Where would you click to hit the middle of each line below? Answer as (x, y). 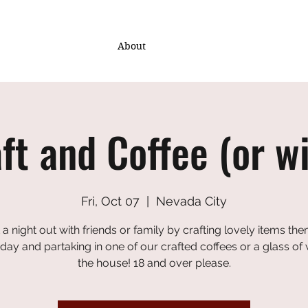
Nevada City (191, 201)
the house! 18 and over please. (154, 263)
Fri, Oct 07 (110, 201)
